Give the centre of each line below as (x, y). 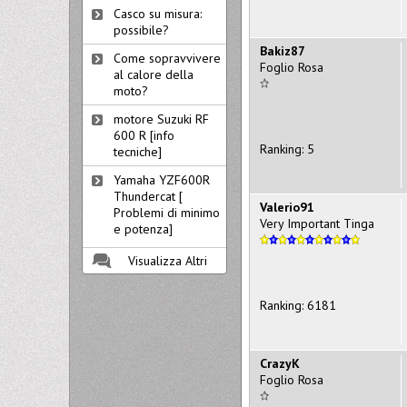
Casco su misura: (158, 14)
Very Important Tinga (317, 223)
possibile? (141, 30)
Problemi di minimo (167, 213)
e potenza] (143, 229)
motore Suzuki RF (161, 119)
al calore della (154, 74)
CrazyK (280, 363)
